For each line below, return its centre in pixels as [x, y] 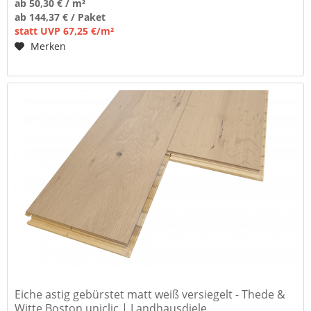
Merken [49, 47]
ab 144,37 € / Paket [60, 17]
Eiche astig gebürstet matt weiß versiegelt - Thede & [150, 294]
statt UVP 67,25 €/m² [65, 31]
